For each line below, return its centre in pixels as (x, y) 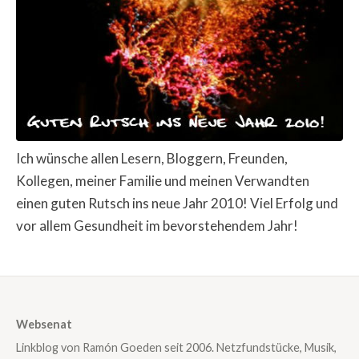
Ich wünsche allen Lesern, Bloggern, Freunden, (152, 158)
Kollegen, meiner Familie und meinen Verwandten (163, 180)
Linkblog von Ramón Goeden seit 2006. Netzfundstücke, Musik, (176, 348)
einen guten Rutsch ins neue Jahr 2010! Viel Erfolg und (177, 203)
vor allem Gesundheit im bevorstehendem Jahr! (157, 225)
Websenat (44, 324)
